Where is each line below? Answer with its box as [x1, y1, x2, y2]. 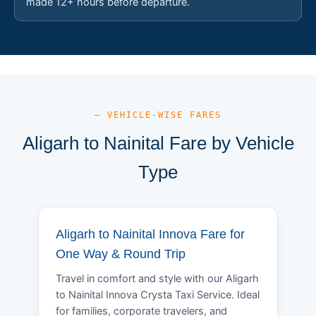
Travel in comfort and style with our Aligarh [56, 272, 259, 285]
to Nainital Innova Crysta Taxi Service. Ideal [56, 288, 260, 301]
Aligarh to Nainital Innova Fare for [56, 226, 245, 241]
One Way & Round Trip [56, 246, 186, 261]
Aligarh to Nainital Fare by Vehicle [22, 132, 294, 154]
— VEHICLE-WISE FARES [95, 109, 221, 120]
